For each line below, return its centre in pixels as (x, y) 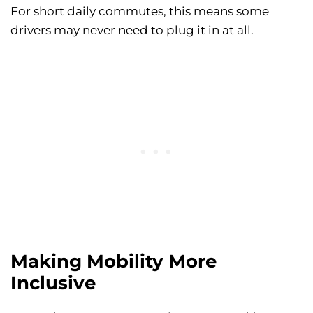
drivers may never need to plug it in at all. (132, 30)
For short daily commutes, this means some (140, 12)
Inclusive (53, 283)
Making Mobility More (114, 262)
